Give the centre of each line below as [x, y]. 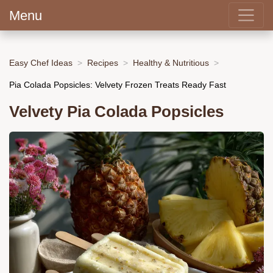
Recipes [103, 62]
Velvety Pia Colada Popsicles [116, 112]
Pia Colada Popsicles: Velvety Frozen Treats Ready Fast [118, 84]
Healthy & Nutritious [171, 62]
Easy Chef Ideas [41, 62]
